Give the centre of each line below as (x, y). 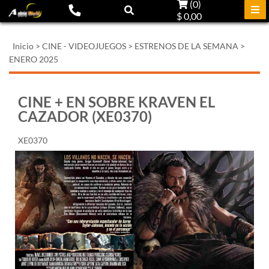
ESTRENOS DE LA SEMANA (186, 46)
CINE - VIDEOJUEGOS (84, 46)
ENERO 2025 (34, 59)
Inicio (23, 46)
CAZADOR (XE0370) (85, 116)
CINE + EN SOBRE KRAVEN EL (116, 102)
